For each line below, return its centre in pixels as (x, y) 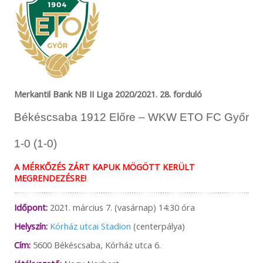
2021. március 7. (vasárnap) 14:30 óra (121, 207)
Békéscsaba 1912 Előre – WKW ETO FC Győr (131, 117)
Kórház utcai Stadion (90, 226)
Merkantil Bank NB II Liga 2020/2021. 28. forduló (108, 94)
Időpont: (31, 207)
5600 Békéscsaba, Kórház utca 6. (95, 245)
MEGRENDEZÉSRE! (50, 178)
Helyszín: (31, 226)
